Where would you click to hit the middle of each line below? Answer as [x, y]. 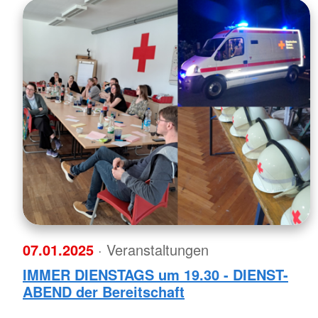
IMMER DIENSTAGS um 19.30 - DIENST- [155, 274]
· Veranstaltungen [153, 249]
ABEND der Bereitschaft [104, 291]
